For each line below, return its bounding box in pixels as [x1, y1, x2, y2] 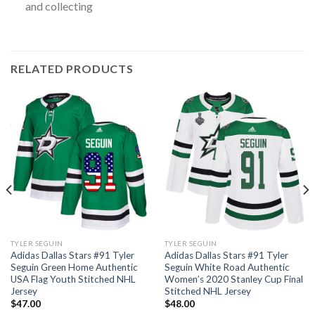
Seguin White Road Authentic [164, 261, 290, 273]
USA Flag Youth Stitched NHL [10, 273, 136, 285]
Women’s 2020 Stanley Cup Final [164, 273, 303, 285]
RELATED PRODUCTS [11, 62, 134, 76]
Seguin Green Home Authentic [10, 261, 138, 273]
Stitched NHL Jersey [164, 285, 251, 297]
